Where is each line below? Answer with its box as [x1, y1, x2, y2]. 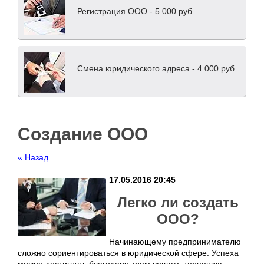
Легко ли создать [117, 194, 239, 211]
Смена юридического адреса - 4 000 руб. [77, 64, 237, 74]
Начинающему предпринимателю [109, 237, 241, 247]
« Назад [18, 153, 48, 163]
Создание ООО [18, 124, 148, 144]
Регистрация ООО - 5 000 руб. [77, 6, 194, 16]
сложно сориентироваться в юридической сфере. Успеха [18, 248, 239, 258]
